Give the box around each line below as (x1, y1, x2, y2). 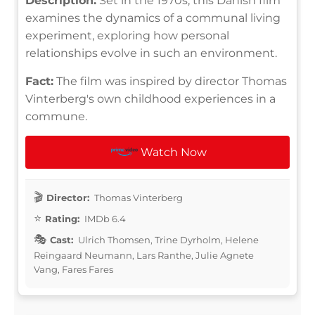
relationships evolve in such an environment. (25, 46, 277, 60)
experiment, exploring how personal (25, 28, 229, 42)
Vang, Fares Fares (34, 263, 113, 275)
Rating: (45, 212, 79, 224)
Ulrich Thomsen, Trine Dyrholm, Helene (76, 233, 259, 245)
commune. (25, 109, 87, 123)
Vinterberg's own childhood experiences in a (25, 91, 276, 105)
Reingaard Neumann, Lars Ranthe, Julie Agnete (34, 249, 254, 261)
